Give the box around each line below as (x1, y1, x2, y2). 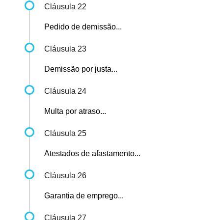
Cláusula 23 (44, 45, 86, 54)
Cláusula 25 (44, 129, 86, 138)
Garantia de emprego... (44, 192, 124, 200)
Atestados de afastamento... (44, 149, 140, 158)
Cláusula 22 (44, 2, 86, 11)
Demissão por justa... (44, 65, 117, 74)
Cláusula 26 (44, 171, 86, 180)
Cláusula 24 (44, 87, 86, 96)
